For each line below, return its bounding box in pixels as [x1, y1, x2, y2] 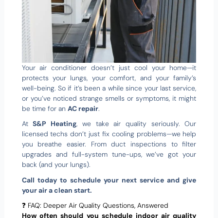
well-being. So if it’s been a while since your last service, [21, 83, 197, 92]
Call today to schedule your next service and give [21, 175, 197, 184]
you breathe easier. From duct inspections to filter [21, 140, 197, 149]
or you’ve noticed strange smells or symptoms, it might [21, 93, 197, 103]
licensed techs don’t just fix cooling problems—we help [21, 129, 197, 139]
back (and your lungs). [21, 160, 91, 169]
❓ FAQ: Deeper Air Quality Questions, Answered [21, 201, 168, 210]
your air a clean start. [21, 185, 92, 195]
